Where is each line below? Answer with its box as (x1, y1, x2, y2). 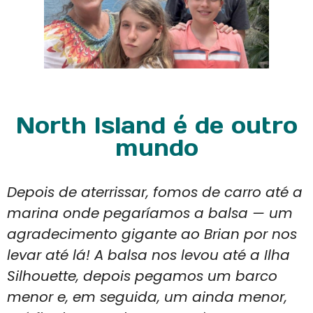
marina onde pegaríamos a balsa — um (7, 203, 293, 223)
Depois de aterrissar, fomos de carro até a (7, 182, 303, 202)
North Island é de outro (15, 110, 298, 140)
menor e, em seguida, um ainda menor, (7, 286, 287, 307)
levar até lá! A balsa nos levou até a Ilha (7, 245, 290, 265)
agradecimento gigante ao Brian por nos (7, 224, 297, 244)
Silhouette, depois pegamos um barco (7, 265, 277, 286)
